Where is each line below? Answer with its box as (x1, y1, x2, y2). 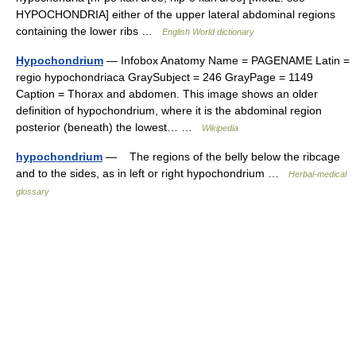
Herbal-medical (288, 169, 346, 179)
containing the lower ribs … (16, 25, 162, 37)
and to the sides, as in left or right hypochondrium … (16, 167, 288, 180)
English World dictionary (162, 27, 254, 37)
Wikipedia (202, 123, 238, 133)
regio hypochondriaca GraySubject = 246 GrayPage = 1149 (16, 71, 313, 83)
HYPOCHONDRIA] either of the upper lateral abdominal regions (16, 8, 335, 21)
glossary (16, 187, 49, 196)
